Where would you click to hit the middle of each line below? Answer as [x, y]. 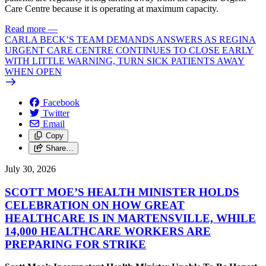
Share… [59, 148]
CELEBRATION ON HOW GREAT [95, 205]
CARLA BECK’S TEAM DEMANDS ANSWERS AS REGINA [130, 39]
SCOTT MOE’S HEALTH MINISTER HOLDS [122, 192]
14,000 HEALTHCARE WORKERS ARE [108, 231]
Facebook [61, 102]
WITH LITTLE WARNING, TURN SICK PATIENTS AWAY [125, 61]
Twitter [56, 113]
